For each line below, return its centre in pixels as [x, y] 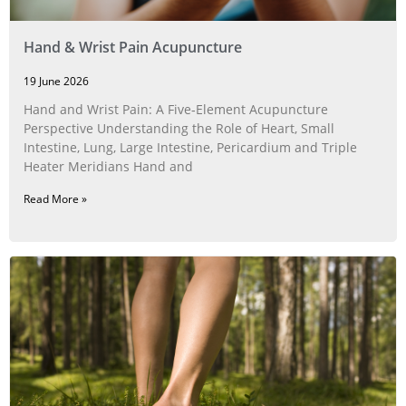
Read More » [55, 198]
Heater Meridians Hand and [108, 166]
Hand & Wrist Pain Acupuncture [133, 47]
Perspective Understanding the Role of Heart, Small [179, 128]
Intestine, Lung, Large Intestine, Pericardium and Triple [190, 147]
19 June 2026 [56, 81]
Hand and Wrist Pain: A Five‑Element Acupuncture [176, 109]
